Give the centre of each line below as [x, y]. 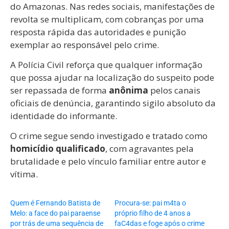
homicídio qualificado [58, 149]
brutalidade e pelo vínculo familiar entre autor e [108, 162]
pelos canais [174, 90]
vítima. [24, 174]
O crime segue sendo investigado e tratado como [109, 136]
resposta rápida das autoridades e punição [98, 32]
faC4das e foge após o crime [159, 224]
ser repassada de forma [60, 90]
